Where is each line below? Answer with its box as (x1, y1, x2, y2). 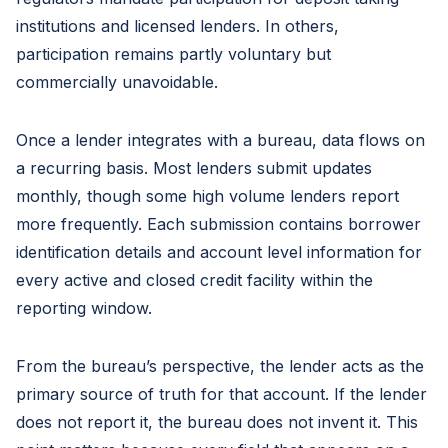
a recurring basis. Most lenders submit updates (16, 158, 372, 178)
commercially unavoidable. (16, 72, 218, 92)
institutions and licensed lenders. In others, (16, 16, 339, 36)
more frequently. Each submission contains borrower (16, 214, 421, 234)
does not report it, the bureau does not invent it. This (16, 412, 418, 432)
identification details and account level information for (16, 242, 422, 262)
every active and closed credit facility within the (16, 270, 373, 290)
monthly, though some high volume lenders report (16, 186, 399, 206)
